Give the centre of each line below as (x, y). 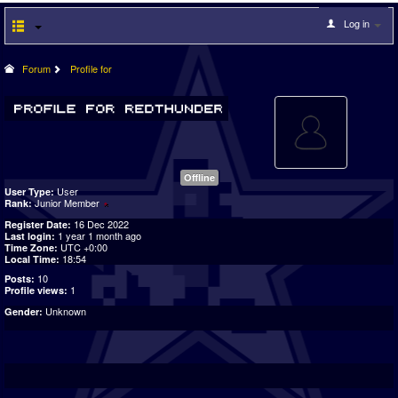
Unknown (66, 311)
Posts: (21, 279)
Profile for (91, 68)
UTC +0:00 (84, 247)
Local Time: (32, 259)
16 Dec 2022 (101, 224)
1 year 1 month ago (99, 235)
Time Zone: (31, 247)
